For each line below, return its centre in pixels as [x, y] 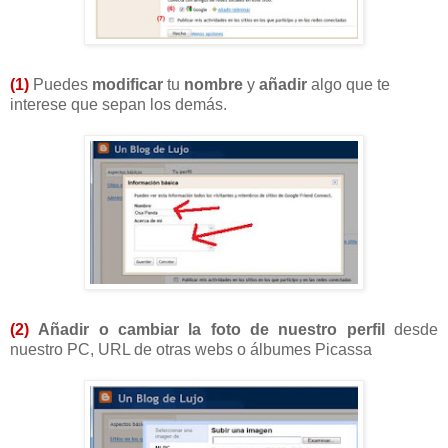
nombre [213, 84]
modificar [127, 84]
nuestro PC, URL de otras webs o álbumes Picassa [191, 349]
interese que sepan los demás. [118, 104]
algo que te [348, 84]
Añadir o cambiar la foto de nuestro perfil [211, 329]
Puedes [60, 84]
